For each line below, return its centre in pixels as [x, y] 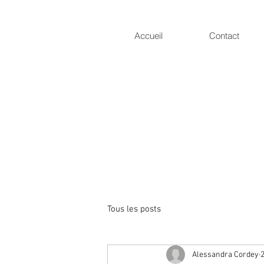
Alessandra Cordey [225, 255]
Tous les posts [134, 209]
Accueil [148, 36]
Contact [224, 36]
